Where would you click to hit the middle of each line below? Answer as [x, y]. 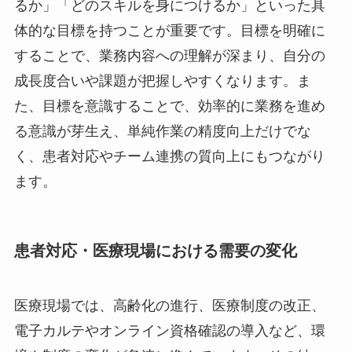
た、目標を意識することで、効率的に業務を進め [169, 106]
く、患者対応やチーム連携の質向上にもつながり [169, 157]
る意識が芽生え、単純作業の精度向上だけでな [162, 132]
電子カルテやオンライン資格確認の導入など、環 [169, 330]
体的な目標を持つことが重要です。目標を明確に [169, 31]
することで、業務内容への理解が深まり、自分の [169, 56]
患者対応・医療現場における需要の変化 [155, 251]
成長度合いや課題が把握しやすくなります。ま [162, 81]
